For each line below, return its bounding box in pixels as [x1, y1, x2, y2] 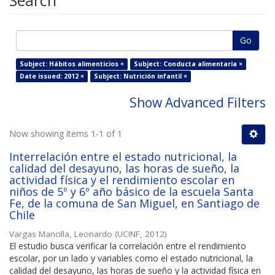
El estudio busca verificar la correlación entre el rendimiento [9, 240, 246, 252]
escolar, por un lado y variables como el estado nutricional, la [9, 252, 253, 265]
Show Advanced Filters [130, 94, 266, 112]
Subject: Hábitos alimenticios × [19, 60, 124, 69]
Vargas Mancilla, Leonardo [9, 228, 112, 240]
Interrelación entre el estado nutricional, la [9, 149, 237, 165]
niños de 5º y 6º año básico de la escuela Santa [9, 184, 254, 199]
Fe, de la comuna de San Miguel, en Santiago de [9, 196, 260, 211]
